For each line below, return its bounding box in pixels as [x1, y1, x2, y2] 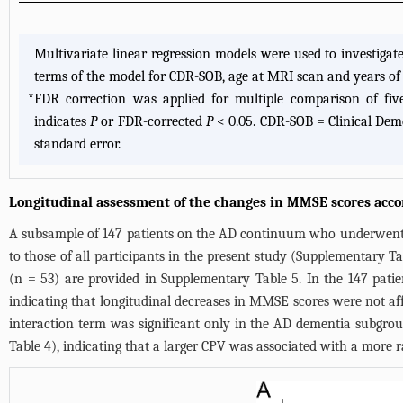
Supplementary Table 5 [161, 271, 300, 288]
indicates [34, 113, 91, 130]
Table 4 [9, 338, 51, 355]
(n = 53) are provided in [9, 271, 162, 288]
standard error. [34, 136, 121, 153]
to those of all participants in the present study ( [9, 248, 296, 265]
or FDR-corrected [97, 113, 206, 130]
